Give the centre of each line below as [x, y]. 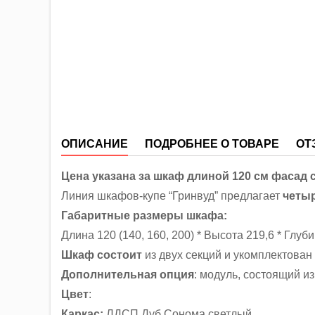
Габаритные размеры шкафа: [144, 216]
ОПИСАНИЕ [95, 144]
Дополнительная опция [128, 275]
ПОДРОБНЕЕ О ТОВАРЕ [212, 144]
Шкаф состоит [102, 255]
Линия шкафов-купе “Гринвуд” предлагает [171, 196]
